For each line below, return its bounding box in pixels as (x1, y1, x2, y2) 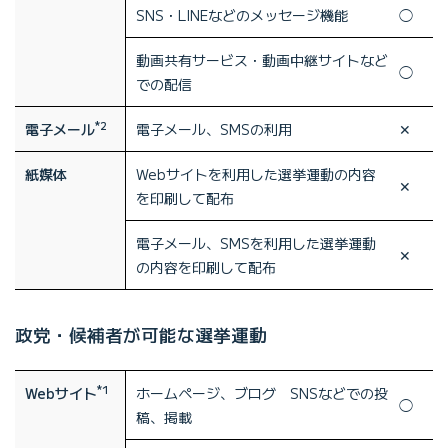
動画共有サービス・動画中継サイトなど (136, 49, 388, 70)
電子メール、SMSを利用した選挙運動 (136, 232, 376, 253)
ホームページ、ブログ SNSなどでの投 (136, 382, 388, 403)
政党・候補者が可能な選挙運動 (15, 321, 267, 347)
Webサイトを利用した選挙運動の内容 (136, 163, 376, 184)
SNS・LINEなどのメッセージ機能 (136, 4, 348, 25)
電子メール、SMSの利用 (136, 118, 292, 139)
